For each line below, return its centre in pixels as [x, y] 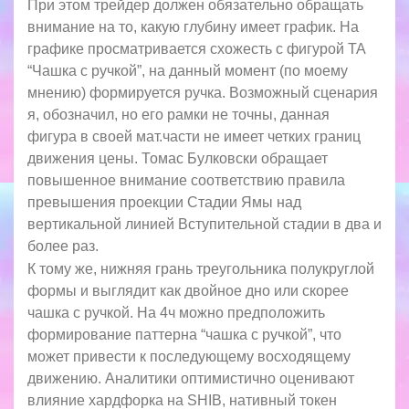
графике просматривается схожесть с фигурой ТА [197, 48]
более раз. [63, 246]
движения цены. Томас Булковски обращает [178, 158]
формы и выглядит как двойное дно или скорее [188, 291]
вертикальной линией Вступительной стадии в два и [204, 224]
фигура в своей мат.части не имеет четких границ [194, 136]
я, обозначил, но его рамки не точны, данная [178, 114]
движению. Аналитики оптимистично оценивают [191, 379]
